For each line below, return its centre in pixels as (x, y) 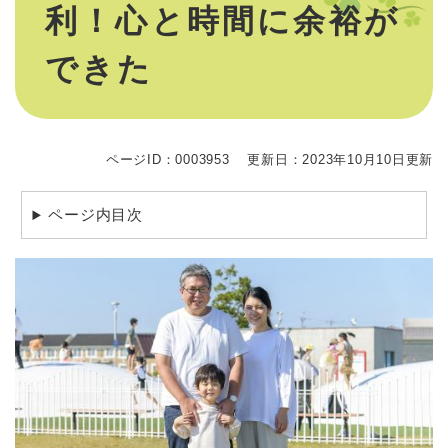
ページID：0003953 (167, 160)
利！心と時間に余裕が (223, 21)
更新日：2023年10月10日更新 (340, 160)
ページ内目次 (95, 215)
